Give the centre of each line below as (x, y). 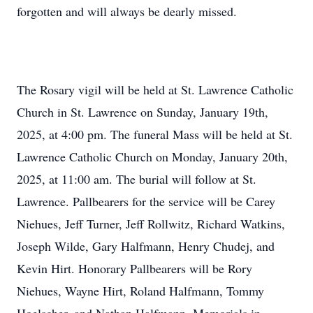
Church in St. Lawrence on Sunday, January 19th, (143, 112)
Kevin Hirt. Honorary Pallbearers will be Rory (134, 268)
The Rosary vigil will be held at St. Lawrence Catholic (155, 89)
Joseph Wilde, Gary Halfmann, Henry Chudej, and (146, 246)
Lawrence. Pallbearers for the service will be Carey (146, 201)
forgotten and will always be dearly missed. (127, 11)
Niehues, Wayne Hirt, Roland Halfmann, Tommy (140, 291)
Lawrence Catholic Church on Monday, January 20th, (152, 156)
